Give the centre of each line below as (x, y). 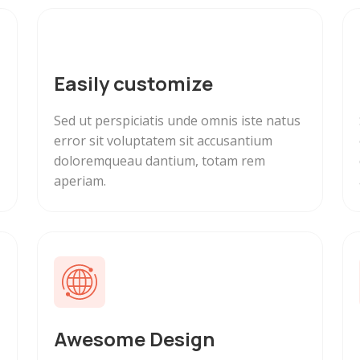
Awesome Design (134, 339)
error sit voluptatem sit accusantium (163, 141)
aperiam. (80, 181)
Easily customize (133, 84)
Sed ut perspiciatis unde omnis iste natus (177, 121)
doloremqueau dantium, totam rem (160, 161)
